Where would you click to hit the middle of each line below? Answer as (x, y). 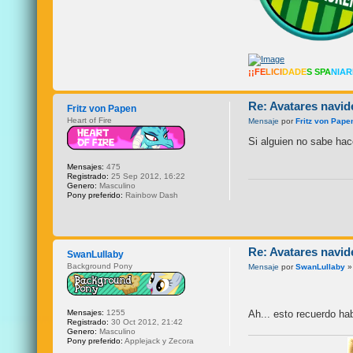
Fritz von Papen (102, 108)
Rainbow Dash (151, 195)
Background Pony (100, 266)
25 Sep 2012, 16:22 (147, 176)
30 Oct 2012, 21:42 (146, 321)
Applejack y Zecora (159, 340)
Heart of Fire (90, 120)
